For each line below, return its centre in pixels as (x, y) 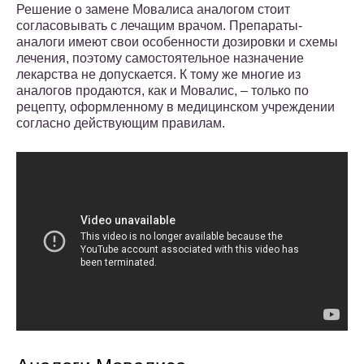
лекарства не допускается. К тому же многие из (158, 75)
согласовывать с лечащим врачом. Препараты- (159, 26)
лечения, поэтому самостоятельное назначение (160, 58)
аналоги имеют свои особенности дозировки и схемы (177, 42)
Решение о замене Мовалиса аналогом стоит (153, 10)
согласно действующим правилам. (121, 123)
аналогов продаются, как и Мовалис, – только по (162, 91)
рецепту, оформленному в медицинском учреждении (175, 107)
